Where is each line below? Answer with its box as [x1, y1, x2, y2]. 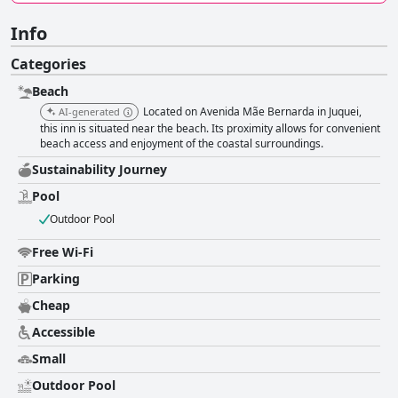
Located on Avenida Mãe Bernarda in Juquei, [143, 104, 362, 120]
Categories [11, 54, 86, 75]
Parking [32, 270, 80, 288]
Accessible [32, 323, 95, 341]
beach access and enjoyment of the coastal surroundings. [40, 136, 323, 152]
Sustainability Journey [32, 161, 167, 179]
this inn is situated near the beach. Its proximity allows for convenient [40, 121, 380, 137]
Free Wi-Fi [32, 243, 93, 261]
